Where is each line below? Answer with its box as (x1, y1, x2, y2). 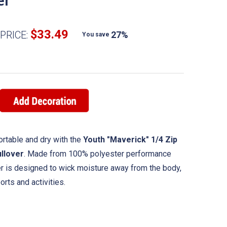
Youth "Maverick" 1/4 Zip (83, 134, 177, 144)
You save (82, 31, 109, 38)
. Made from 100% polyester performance (24, 148, 171, 159)
